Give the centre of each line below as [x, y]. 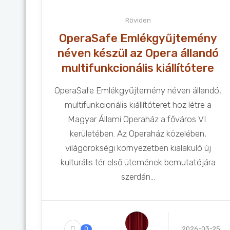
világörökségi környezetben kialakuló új [138, 148]
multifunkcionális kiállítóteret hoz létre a [138, 105]
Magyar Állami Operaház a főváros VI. [138, 119]
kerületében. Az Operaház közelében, [138, 133]
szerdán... [138, 177]
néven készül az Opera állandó [138, 53]
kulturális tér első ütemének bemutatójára [138, 162]
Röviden [138, 20]
